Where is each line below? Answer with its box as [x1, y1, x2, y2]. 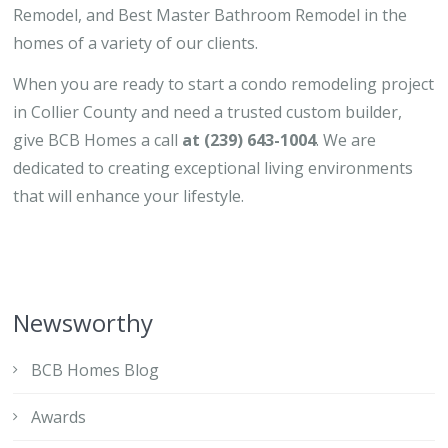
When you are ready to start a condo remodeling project [13, 73, 434, 95]
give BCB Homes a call [13, 129, 182, 151]
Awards [31, 406, 86, 428]
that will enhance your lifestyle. [13, 185, 244, 207]
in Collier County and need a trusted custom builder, [13, 101, 402, 123]
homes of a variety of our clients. [13, 32, 258, 54]
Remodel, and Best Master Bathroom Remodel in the [13, 4, 407, 26]
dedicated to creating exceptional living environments [13, 157, 413, 179]
